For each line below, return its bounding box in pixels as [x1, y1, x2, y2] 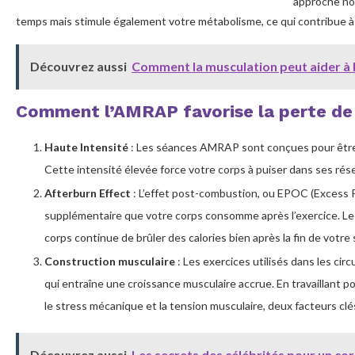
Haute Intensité [44, 139, 128, 154]
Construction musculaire [44, 254, 175, 268]
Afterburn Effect [44, 185, 131, 200]
